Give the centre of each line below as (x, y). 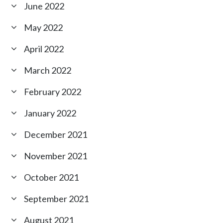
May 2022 (44, 28)
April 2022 (44, 49)
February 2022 (53, 92)
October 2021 (52, 177)
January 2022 (50, 113)
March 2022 (48, 70)
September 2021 (56, 199)
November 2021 (56, 156)
